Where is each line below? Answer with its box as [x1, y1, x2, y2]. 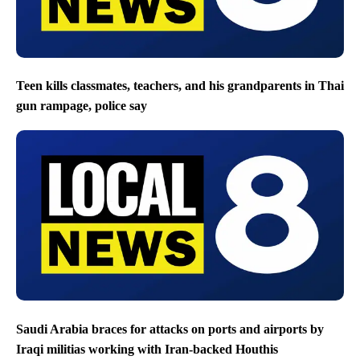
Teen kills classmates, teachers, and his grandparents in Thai [16, 79, 344, 92]
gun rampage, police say [16, 99, 147, 113]
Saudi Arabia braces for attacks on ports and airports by [16, 321, 324, 336]
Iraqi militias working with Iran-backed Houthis [16, 342, 278, 357]
